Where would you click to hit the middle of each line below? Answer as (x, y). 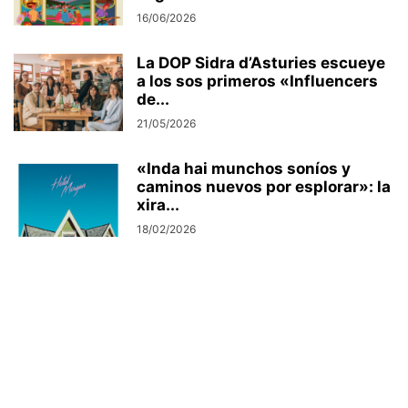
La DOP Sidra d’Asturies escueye (261, 63)
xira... (158, 205)
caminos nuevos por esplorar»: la (264, 187)
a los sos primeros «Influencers (257, 82)
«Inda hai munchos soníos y (244, 169)
